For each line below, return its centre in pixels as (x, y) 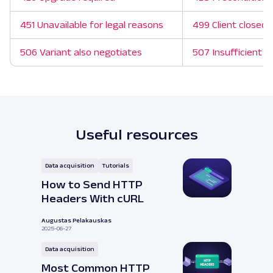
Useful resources (136, 134)
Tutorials (115, 165)
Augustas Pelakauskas (76, 220)
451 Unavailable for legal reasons (92, 24)
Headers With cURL (93, 198)
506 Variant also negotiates (81, 52)
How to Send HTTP (92, 184)
